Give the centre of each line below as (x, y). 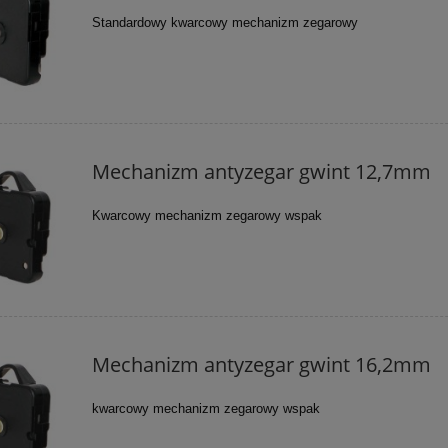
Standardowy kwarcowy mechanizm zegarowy (225, 22)
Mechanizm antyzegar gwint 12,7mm (262, 171)
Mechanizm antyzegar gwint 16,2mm (262, 365)
